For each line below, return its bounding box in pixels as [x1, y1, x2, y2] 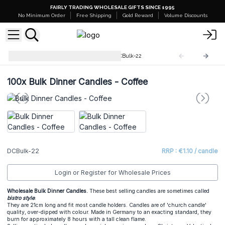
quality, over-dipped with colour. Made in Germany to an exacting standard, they [7, 208, 211, 215]
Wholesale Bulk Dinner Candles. [7, 187, 88, 194]
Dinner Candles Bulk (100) [34, 53, 99, 59]
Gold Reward [122, 13, 153, 18]
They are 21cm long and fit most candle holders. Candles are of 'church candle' [7, 201, 206, 208]
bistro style [7, 194, 35, 201]
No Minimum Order [18, 13, 65, 18]
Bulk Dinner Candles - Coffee [26, 76, 148, 87]
